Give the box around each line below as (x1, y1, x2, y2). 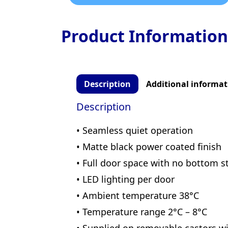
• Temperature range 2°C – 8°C (76, 206, 207, 218)
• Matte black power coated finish (76, 140, 221, 153)
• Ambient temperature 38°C (76, 189, 199, 202)
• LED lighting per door (76, 173, 175, 186)
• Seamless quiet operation (76, 124, 193, 137)
